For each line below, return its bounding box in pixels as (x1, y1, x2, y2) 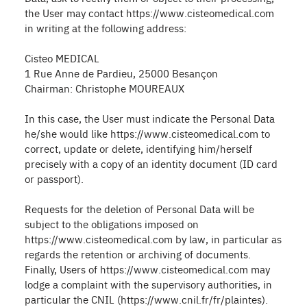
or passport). (25, 171, 84, 186)
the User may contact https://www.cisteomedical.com (25, 5, 274, 20)
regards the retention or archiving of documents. (25, 247, 251, 261)
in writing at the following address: (25, 21, 186, 35)
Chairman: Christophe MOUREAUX (25, 81, 184, 95)
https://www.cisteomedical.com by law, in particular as (25, 232, 282, 246)
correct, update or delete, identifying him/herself (25, 141, 252, 156)
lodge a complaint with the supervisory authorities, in (25, 277, 272, 291)
